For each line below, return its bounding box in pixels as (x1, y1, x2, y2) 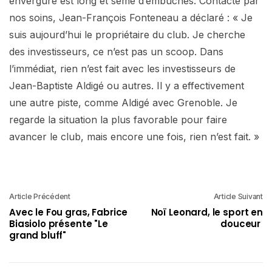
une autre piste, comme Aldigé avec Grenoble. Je (9, 96, 237, 109)
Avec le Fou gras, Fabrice (9, 205, 128, 219)
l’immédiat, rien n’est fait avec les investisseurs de (9, 62, 236, 75)
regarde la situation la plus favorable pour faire (9, 113, 227, 126)
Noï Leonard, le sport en (151, 205, 263, 219)
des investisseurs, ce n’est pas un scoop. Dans (9, 45, 223, 58)
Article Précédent (9, 191, 70, 201)
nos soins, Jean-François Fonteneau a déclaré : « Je (9, 11, 253, 24)
